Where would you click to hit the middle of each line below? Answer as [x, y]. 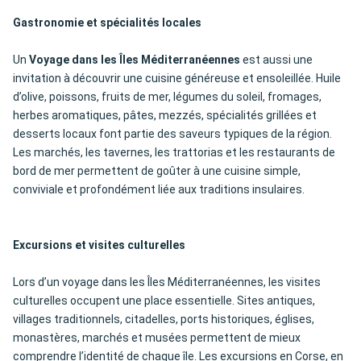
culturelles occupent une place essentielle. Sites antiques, [164, 301]
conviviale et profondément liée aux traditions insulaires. [159, 190]
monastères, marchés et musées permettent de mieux [157, 338]
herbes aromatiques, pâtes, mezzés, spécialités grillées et [165, 116]
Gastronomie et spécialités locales [107, 23]
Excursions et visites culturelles [99, 245]
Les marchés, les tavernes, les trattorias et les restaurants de [174, 153]
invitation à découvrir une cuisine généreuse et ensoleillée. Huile [177, 79]
